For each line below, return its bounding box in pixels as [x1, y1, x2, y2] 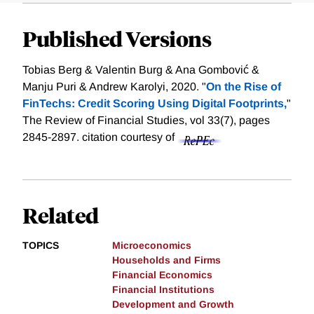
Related [22, 201, 99, 229]
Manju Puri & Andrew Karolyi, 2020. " [22, 81, 206, 93]
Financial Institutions [112, 284, 214, 296]
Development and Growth [112, 299, 234, 310]
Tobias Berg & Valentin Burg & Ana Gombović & [22, 64, 259, 76]
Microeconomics [112, 240, 191, 252]
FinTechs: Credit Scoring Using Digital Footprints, [22, 97, 287, 110]
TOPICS [22, 240, 59, 252]
